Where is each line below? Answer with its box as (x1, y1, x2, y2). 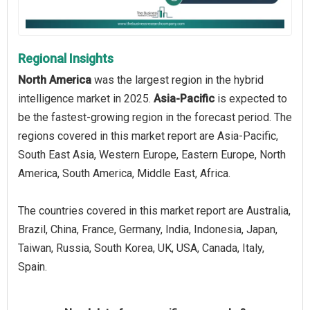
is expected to (215, 91, 287, 105)
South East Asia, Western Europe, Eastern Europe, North (18, 147, 286, 161)
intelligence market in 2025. (18, 91, 154, 105)
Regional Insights (18, 51, 113, 66)
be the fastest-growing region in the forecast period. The (18, 110, 292, 124)
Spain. (18, 259, 47, 273)
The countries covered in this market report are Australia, (18, 203, 291, 217)
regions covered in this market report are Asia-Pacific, (18, 129, 278, 143)
